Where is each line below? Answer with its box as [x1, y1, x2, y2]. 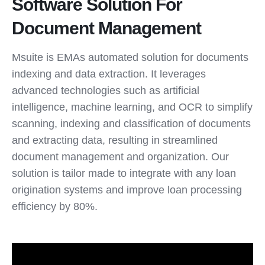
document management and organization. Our [12, 151, 229, 163]
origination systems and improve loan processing [12, 184, 242, 196]
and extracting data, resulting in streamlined [12, 134, 218, 146]
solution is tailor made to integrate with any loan [12, 167, 236, 179]
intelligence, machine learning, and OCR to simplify [12, 101, 253, 113]
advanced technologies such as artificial [12, 85, 199, 96]
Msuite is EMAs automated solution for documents [12, 51, 248, 63]
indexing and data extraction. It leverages [12, 68, 206, 80]
